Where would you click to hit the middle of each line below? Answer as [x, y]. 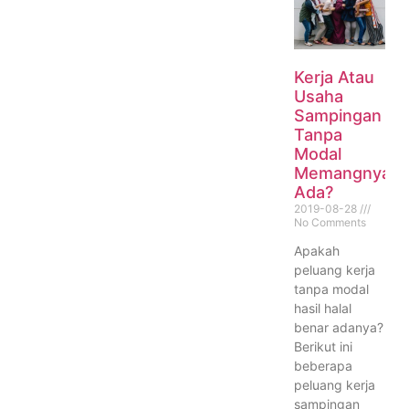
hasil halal [322, 308]
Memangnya [342, 173]
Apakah [316, 250]
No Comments [330, 222]
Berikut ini [323, 346]
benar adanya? [338, 327]
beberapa [323, 365]
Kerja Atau [334, 77]
